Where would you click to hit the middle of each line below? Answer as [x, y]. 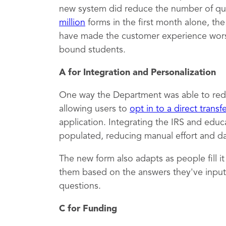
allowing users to [94, 109]
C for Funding [88, 209]
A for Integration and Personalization [137, 73]
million [72, 23]
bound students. [92, 50]
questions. [80, 186]
